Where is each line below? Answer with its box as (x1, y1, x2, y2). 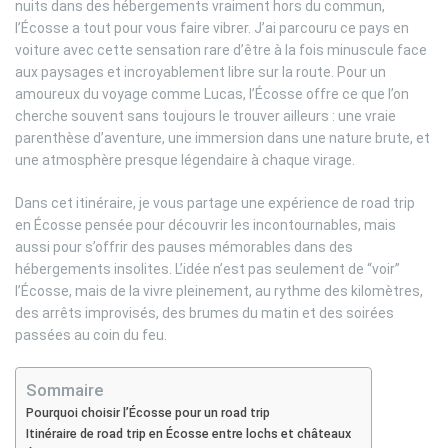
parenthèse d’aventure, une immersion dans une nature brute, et (15, 129, 430, 146)
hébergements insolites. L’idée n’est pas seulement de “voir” (15, 260, 400, 277)
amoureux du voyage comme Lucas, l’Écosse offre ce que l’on (15, 85, 409, 102)
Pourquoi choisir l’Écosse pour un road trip (26, 404, 270, 420)
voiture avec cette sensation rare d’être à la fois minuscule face (15, 41, 427, 58)
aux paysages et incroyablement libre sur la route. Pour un (15, 63, 386, 80)
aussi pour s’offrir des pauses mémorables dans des (15, 238, 353, 255)
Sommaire (26, 379, 103, 400)
